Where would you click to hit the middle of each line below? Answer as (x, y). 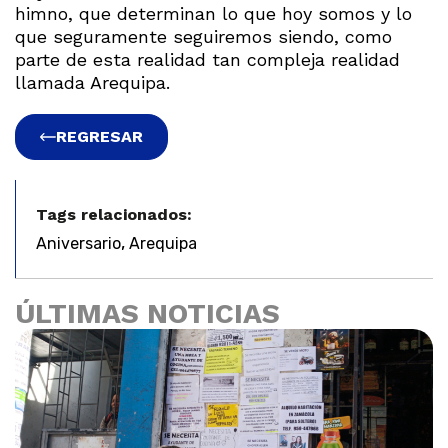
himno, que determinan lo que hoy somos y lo (213, 13)
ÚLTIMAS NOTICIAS (147, 313)
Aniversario (78, 243)
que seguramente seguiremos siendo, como (203, 36)
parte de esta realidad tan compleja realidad (207, 59)
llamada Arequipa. (92, 82)
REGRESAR (99, 136)
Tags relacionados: (114, 214)
